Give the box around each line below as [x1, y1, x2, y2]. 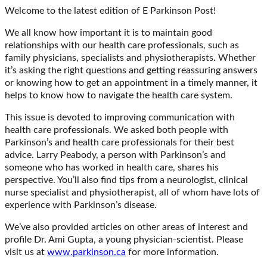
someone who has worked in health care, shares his [5, 162, 219, 172]
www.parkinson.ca [47, 247, 126, 257]
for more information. [126, 247, 219, 257]
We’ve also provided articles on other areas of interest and [5, 222, 248, 232]
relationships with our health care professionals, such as [5, 40, 239, 50]
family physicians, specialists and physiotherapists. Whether [5, 52, 256, 63]
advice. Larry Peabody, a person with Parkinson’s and [5, 150, 226, 160]
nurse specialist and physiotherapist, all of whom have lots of [5, 187, 260, 197]
